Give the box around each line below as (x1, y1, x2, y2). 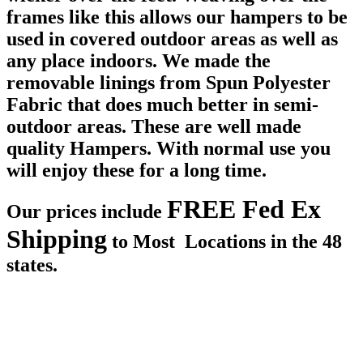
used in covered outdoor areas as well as (6, 28, 338, 50)
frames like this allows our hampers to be (6, 6, 348, 28)
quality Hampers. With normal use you (6, 138, 331, 160)
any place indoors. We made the (6, 50, 271, 72)
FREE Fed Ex (167, 194, 321, 224)
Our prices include (6, 201, 167, 223)
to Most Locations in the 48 (107, 231, 342, 253)
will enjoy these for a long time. (6, 160, 267, 181)
